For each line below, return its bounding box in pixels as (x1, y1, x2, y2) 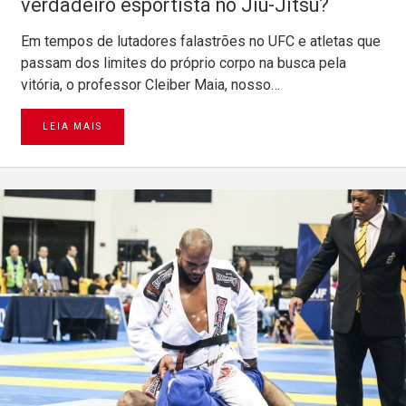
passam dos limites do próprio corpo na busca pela (21, 53, 346, 72)
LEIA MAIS (43, 121, 102, 131)
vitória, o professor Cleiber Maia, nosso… (21, 75, 280, 93)
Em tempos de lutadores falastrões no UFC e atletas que (21, 32, 381, 50)
